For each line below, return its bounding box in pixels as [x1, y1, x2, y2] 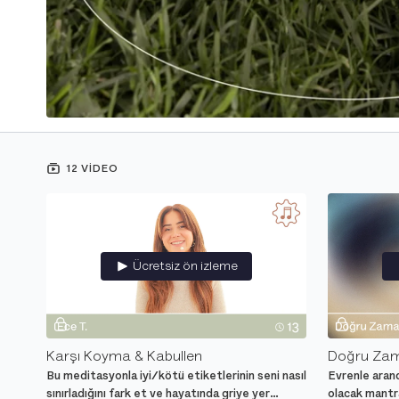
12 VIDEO [64, 161, 118, 175]
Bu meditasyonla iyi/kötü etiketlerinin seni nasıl [46, 369, 306, 383]
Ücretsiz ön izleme [133, 257, 238, 273]
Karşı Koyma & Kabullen [46, 347, 202, 366]
